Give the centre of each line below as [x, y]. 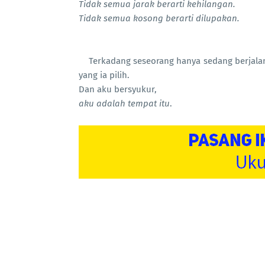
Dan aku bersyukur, [118, 89]
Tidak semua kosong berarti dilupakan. [159, 18]
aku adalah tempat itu [124, 104]
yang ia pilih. [104, 75]
